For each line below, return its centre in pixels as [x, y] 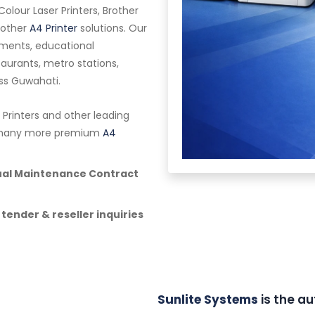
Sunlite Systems [208, 300]
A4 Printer [53, 28]
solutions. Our [112, 28]
